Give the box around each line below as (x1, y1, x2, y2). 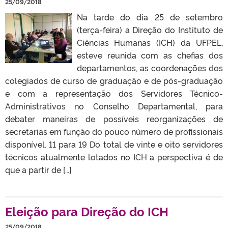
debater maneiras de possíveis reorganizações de (5, 112, 223, 124)
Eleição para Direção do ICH (5, 202, 168, 219)
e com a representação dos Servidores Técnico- (5, 87, 223, 99)
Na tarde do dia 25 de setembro (76, 11, 223, 22)
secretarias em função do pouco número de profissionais (5, 125, 223, 137)
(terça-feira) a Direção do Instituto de (76, 23, 223, 35)
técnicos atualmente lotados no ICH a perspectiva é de (5, 151, 223, 162)
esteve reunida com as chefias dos (76, 49, 223, 61)
